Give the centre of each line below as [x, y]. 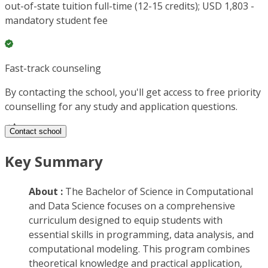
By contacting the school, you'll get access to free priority [133, 92]
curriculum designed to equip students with [126, 220]
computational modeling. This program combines [139, 249]
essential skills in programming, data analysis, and [141, 235]
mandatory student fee [56, 21]
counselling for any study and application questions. [121, 107]
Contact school [36, 132]
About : [47, 192]
